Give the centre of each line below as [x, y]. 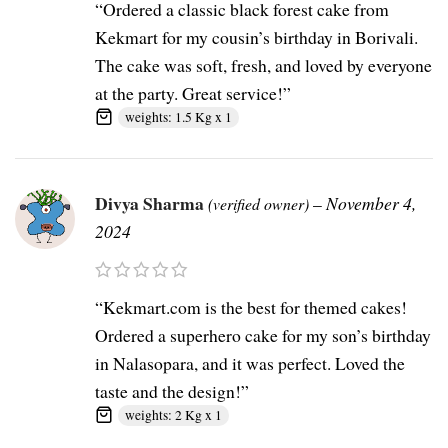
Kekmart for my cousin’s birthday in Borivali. [256, 37]
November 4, [371, 203]
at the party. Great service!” [193, 93]
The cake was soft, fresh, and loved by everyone [263, 65]
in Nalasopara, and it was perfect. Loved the [250, 363]
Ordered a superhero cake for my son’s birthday [263, 335]
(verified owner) [258, 204]
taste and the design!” [172, 391]
